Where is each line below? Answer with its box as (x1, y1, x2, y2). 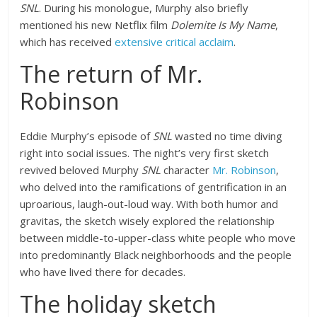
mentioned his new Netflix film (20, 18, 171, 32)
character (163, 163, 213, 177)
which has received (20, 35, 115, 49)
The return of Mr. (20, 59, 203, 89)
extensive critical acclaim (115, 35, 234, 49)
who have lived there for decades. (20, 265, 186, 279)
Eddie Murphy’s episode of (20, 129, 154, 143)
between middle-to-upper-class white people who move (20, 231, 296, 245)
